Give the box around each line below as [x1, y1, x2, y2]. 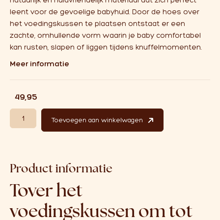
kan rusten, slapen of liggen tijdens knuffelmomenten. [10, 43, 202, 52]
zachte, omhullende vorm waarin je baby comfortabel [10, 31, 201, 40]
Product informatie [10, 160, 112, 176]
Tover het [10, 178, 82, 202]
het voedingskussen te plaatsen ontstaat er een [10, 19, 185, 28]
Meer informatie [10, 59, 69, 68]
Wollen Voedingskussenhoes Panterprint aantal [9, 109, 157, 116]
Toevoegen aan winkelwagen [52, 116, 143, 124]
